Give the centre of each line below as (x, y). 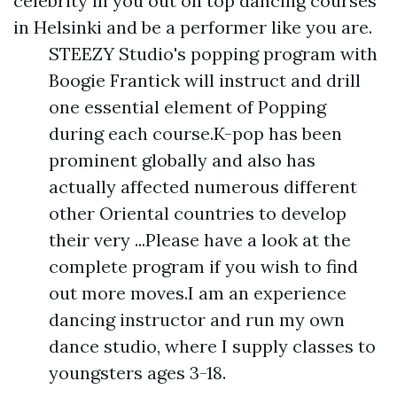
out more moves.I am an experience (198, 293)
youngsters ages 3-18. (137, 373)
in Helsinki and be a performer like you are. (193, 27)
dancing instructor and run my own (197, 319)
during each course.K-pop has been (195, 133)
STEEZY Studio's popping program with (213, 54)
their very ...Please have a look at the (200, 240)
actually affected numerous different (203, 187)
